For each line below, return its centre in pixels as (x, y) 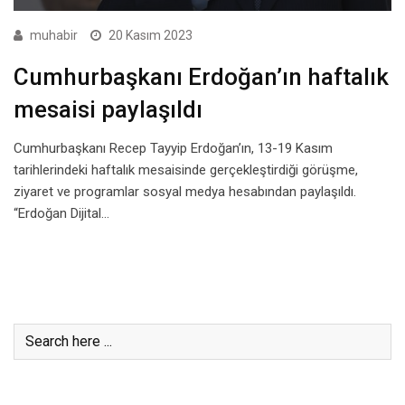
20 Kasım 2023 (151, 35)
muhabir (54, 35)
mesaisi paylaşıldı (108, 109)
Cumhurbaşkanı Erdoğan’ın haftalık (201, 76)
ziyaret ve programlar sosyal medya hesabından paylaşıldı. (185, 191)
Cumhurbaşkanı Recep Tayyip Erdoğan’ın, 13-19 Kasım (173, 148)
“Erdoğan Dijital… (61, 213)
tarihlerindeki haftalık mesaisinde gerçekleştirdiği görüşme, (186, 170)
